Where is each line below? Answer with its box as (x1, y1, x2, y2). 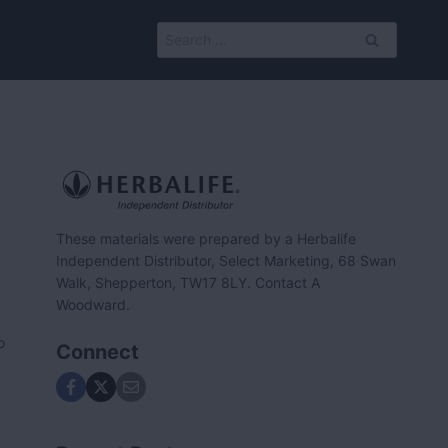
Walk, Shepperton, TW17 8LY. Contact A (56, 274, 321, 292)
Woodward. (56, 296, 131, 314)
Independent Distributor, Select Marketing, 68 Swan (56, 252, 397, 270)
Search (156, 23, 202, 41)
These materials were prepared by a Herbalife (56, 230, 357, 248)
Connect (56, 340, 140, 365)
